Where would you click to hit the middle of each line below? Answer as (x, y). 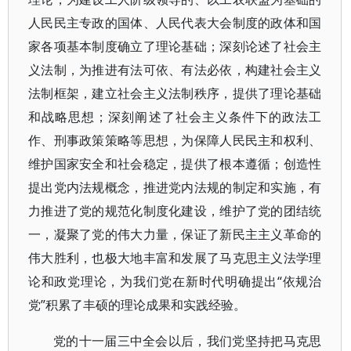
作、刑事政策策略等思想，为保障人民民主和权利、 (175, 140)
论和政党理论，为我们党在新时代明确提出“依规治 (175, 281)
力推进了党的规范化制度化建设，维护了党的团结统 (175, 211)
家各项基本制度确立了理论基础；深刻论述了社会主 (175, 46)
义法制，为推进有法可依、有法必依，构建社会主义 (175, 70)
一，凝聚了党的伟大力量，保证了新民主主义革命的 (175, 234)
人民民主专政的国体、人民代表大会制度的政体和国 (175, 23)
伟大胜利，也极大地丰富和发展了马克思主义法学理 (175, 258)
